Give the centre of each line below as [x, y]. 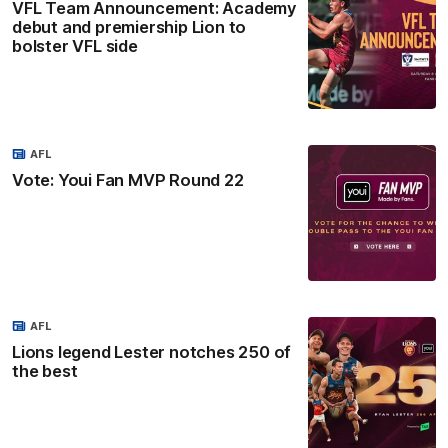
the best [45, 371]
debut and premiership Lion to [129, 26]
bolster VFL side [75, 45]
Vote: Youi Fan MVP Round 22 [128, 179]
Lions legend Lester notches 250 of [152, 352]
